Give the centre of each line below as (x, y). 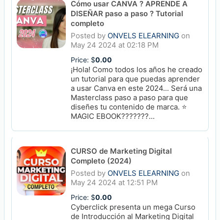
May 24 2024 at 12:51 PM (114, 182)
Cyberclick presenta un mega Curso (133, 207)
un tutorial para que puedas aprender (135, 79)
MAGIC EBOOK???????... (113, 116)
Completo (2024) (101, 161)
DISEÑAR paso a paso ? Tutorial (127, 14)
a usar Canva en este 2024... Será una (136, 88)
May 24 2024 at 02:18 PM (115, 45)
